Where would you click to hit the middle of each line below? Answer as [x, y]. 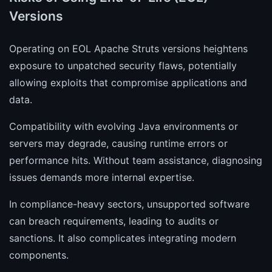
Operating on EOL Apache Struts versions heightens [128, 49]
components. [39, 255]
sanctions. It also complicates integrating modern [123, 238]
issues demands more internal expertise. [102, 178]
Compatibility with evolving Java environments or [124, 127]
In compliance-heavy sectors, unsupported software [129, 204]
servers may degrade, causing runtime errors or [118, 144]
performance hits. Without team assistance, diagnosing [136, 161]
